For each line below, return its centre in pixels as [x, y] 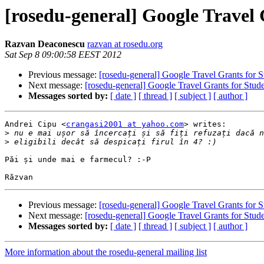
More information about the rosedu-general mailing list [106, 252]
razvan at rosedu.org [125, 44]
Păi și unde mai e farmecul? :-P [78, 160]
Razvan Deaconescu [45, 44]
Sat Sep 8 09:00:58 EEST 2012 [63, 55]
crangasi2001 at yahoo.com [125, 124]
